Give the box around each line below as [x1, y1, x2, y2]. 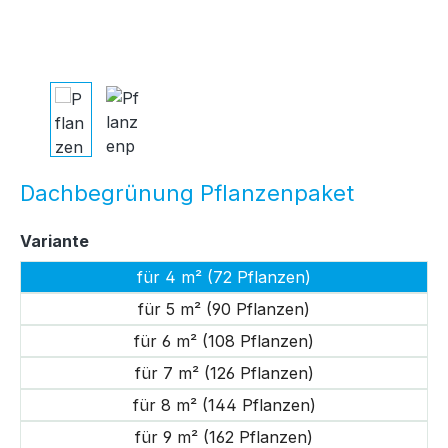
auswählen [88, 230, 179, 251]
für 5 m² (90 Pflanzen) [138, 299, 310, 320]
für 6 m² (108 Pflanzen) [134, 331, 314, 352]
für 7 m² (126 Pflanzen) [134, 363, 314, 384]
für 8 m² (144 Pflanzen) [132, 395, 316, 416]
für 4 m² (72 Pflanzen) [137, 267, 311, 288]
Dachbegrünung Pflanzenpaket [20, 180, 354, 207]
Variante [20, 231, 89, 252]
